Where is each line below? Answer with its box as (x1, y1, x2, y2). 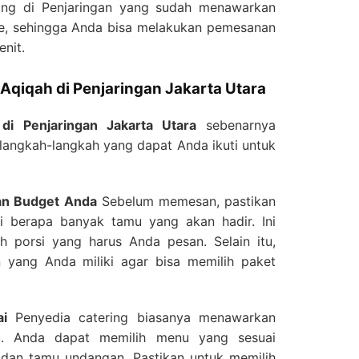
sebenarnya (196, 116, 276, 133)
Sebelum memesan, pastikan (96, 192, 276, 209)
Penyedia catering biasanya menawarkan (6, 309, 276, 325)
